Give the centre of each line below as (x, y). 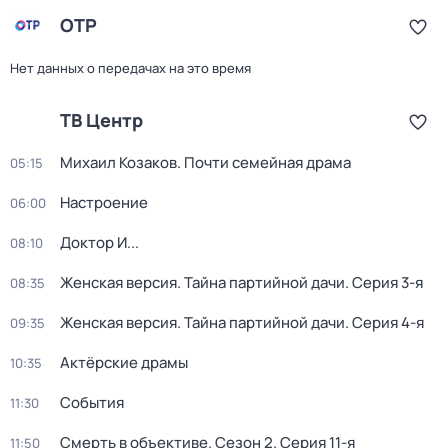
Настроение (104, 202)
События (92, 402)
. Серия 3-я (384, 282)
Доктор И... (99, 242)
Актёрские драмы (124, 362)
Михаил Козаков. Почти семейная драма (205, 162)
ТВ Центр (101, 120)
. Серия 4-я (384, 322)
